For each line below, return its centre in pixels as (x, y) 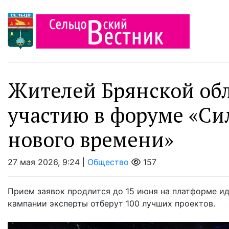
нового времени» (91, 140)
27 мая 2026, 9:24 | (48, 162)
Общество (108, 162)
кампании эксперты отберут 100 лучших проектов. (111, 204)
